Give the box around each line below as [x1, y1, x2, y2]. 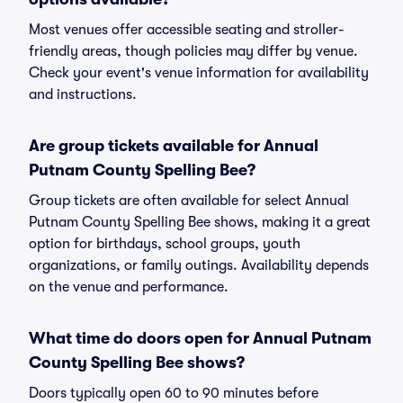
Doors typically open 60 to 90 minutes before [29, 385, 318, 401]
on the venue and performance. [29, 279, 228, 295]
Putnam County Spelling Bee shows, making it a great [29, 214, 371, 230]
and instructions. [29, 86, 137, 103]
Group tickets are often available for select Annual [29, 193, 349, 209]
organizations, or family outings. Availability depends [29, 257, 369, 273]
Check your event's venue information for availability [29, 65, 369, 81]
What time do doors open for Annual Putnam [29, 329, 372, 347]
